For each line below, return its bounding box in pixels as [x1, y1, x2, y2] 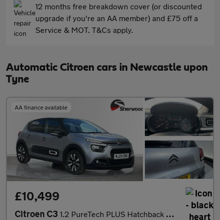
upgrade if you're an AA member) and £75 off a [35, 13, 198, 23]
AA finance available [15, 104, 67, 110]
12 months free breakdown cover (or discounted [35, 1, 202, 11]
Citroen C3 [15, 208, 60, 219]
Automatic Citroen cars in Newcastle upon [6, 62, 208, 73]
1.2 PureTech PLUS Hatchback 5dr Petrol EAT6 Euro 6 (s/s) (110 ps [60, 209, 166, 219]
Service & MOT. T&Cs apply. [35, 25, 133, 34]
